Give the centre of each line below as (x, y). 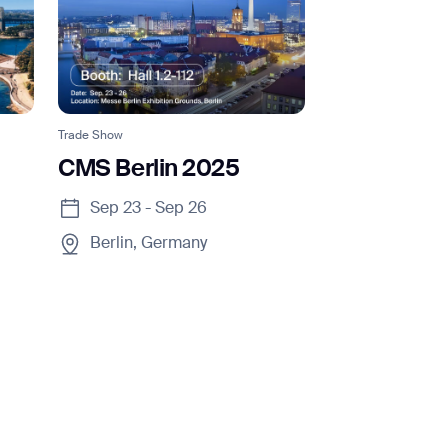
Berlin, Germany (149, 243)
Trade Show (91, 135)
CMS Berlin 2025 (149, 168)
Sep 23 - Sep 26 (149, 208)
